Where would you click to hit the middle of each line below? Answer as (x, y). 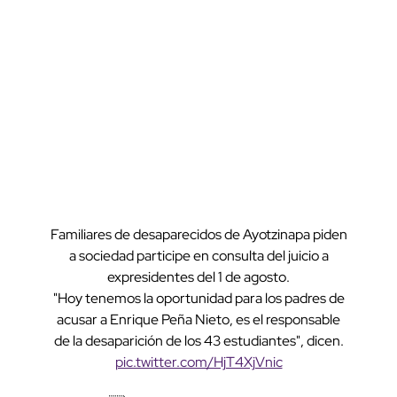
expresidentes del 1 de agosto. (198, 277)
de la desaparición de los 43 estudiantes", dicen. (198, 341)
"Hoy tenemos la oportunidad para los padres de (198, 299)
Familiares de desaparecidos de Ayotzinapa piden (198, 235)
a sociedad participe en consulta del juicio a (198, 256)
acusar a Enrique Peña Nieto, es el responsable (198, 320)
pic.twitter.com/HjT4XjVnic (198, 362)
